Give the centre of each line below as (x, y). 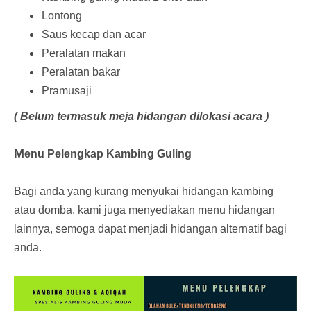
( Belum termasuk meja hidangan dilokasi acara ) (141, 116)
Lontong (62, 16)
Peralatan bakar (81, 72)
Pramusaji (67, 91)
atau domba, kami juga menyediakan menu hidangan (144, 210)
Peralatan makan (84, 53)
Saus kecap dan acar (94, 34)
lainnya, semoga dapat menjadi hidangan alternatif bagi (150, 229)
